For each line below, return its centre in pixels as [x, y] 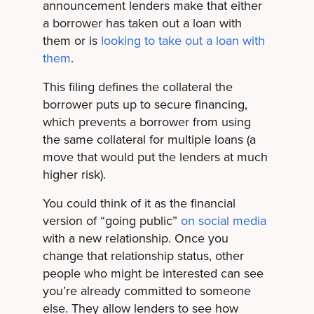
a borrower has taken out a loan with [142, 23]
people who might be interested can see [153, 273]
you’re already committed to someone [146, 291]
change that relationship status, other [143, 255]
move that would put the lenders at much [155, 157]
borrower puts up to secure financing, [145, 104]
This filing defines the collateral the [137, 87]
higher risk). [74, 174]
